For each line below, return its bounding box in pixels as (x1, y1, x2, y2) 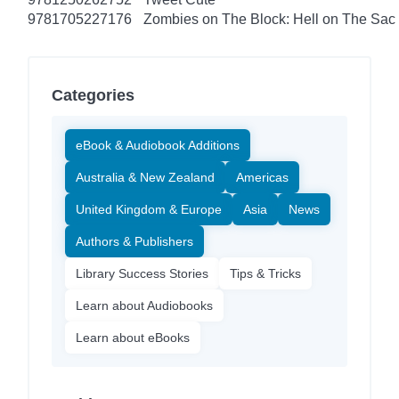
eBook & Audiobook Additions (76, 137, 240, 152)
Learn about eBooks (76, 330, 190, 345)
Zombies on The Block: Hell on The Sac (143, 11, 395, 27)
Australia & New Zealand (76, 169, 215, 184)
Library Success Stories (76, 265, 208, 281)
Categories (52, 85, 134, 104)
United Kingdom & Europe (76, 201, 222, 216)
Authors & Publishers (76, 233, 193, 248)
